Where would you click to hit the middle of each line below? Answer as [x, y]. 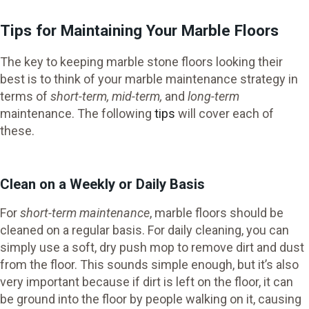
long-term [213, 97]
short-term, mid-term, [108, 97]
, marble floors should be [217, 212]
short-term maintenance [85, 212]
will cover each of [225, 114]
